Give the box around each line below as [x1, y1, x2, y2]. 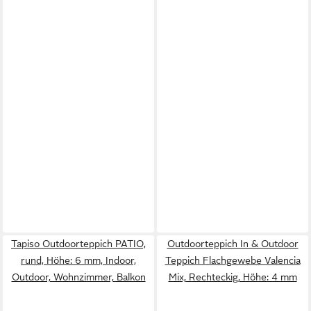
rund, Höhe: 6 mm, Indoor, [21, 255, 136, 266]
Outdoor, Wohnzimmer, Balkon [11, 271, 146, 283]
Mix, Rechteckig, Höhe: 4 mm [168, 271, 297, 283]
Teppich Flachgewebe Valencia [165, 255, 301, 266]
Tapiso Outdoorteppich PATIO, [11, 238, 146, 249]
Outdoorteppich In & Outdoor [167, 238, 299, 249]
